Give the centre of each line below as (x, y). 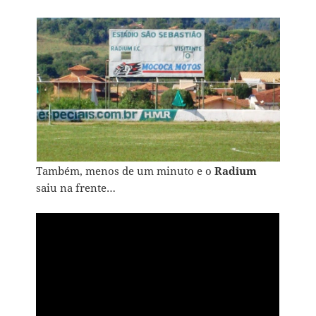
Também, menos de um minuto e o (126, 170)
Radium (236, 170)
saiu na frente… (76, 187)
